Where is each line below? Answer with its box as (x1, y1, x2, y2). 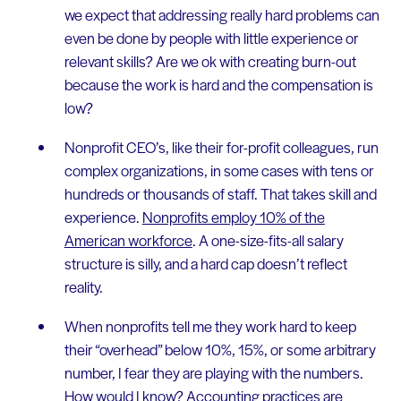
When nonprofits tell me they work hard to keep (64, 314, 356, 337)
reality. (64, 275, 103, 297)
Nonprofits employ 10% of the (141, 205, 325, 227)
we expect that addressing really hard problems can (64, 4, 380, 26)
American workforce (64, 228, 192, 251)
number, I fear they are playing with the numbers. (64, 361, 363, 383)
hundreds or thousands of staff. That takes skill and (64, 182, 377, 204)
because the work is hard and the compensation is (64, 73, 373, 96)
